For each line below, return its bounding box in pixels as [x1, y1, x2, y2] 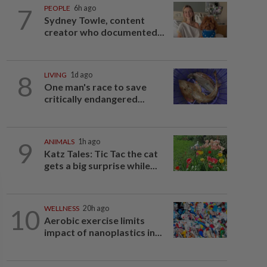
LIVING [44, 70, 67, 79]
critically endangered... [44, 93, 145, 104]
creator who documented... [44, 26, 164, 38]
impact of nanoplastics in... [44, 226, 162, 238]
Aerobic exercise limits [44, 215, 145, 226]
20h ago [82, 204, 109, 213]
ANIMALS [44, 137, 74, 146]
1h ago [77, 137, 100, 146]
